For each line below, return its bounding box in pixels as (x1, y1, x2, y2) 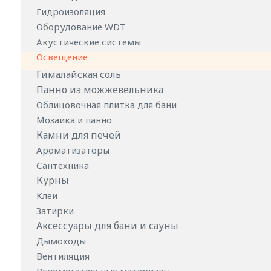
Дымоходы (36, 235, 88, 247)
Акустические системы (36, 36, 143, 48)
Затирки (36, 204, 76, 217)
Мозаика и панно (36, 114, 114, 126)
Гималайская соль (36, 68, 121, 81)
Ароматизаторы (36, 144, 112, 156)
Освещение (36, 51, 90, 63)
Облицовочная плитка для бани (36, 99, 179, 111)
